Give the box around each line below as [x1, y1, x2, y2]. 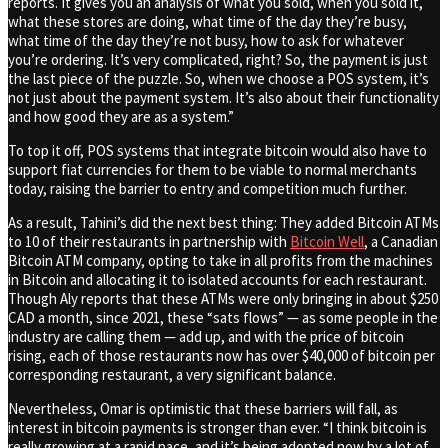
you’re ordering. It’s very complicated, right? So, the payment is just [8, 49, 428, 69]
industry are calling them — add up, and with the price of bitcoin [8, 326, 404, 346]
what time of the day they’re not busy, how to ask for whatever [8, 30, 404, 50]
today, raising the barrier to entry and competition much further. [8, 178, 407, 198]
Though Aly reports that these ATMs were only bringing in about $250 [8, 288, 438, 308]
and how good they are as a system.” [8, 106, 234, 126]
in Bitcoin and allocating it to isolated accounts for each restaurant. [8, 269, 427, 289]
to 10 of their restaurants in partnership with [8, 231, 290, 251]
